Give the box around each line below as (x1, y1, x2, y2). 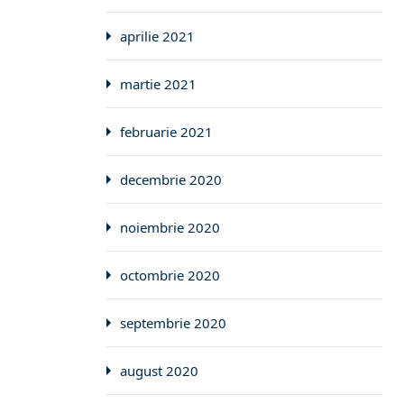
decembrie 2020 (120, 170, 222, 188)
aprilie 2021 (120, 27, 195, 45)
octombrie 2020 (120, 266, 220, 284)
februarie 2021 (120, 123, 213, 141)
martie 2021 (120, 75, 197, 93)
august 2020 (120, 362, 198, 380)
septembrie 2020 (120, 314, 226, 332)
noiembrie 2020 (120, 218, 220, 236)
